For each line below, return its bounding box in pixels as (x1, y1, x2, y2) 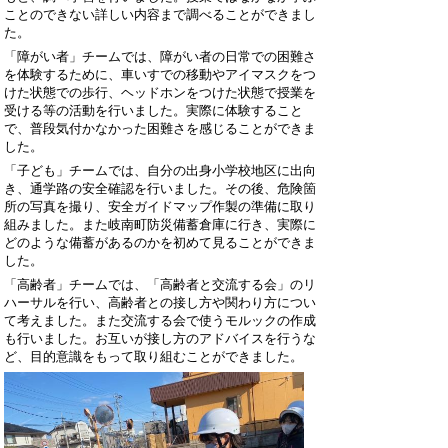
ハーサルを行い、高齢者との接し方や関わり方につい (4, 295, 316, 310)
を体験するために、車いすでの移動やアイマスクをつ (4, 67, 316, 82)
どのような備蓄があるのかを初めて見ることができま (4, 235, 316, 250)
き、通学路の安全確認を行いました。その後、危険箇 (4, 181, 316, 196)
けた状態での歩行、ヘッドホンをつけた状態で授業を (4, 85, 316, 100)
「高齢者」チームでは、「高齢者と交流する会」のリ (4, 277, 316, 292)
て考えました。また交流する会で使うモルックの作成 (4, 313, 316, 328)
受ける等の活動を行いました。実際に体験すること (4, 103, 303, 118)
